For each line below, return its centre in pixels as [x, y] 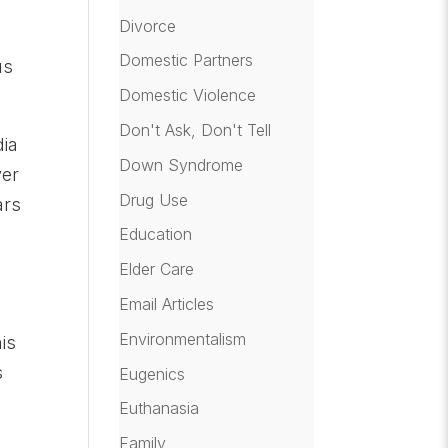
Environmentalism [183, 338]
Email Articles [167, 303]
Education [156, 234]
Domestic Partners [186, 60]
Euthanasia [159, 408]
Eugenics [152, 373]
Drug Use [154, 199]
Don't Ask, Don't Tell [195, 129]
